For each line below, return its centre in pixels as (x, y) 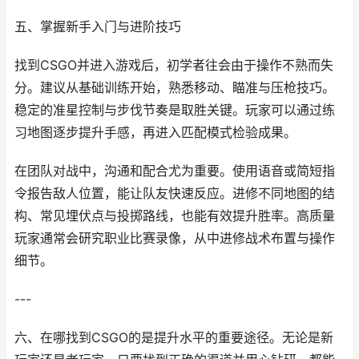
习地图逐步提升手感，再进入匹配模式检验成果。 (155, 133)
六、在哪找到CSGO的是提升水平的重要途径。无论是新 (174, 338)
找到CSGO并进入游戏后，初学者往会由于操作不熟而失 (174, 65)
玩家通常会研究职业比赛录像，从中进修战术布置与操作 (175, 238)
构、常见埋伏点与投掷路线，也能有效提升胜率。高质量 (175, 216)
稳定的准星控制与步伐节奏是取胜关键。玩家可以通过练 (175, 110)
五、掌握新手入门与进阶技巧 (98, 27)
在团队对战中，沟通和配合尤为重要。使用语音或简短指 (175, 171)
